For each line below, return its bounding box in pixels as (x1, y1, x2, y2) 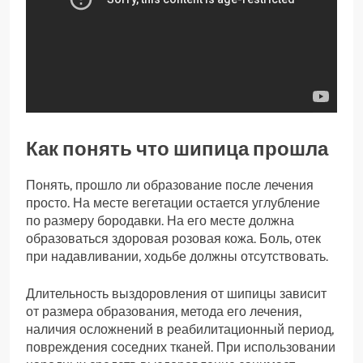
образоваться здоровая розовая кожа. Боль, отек (26, 230, 321, 246)
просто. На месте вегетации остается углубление (26, 194, 320, 211)
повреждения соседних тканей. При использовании (26, 339, 335, 355)
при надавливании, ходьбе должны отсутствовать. (26, 248, 328, 264)
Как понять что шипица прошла (26, 136, 328, 160)
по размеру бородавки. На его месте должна (26, 212, 294, 228)
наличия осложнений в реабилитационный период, (26, 321, 334, 337)
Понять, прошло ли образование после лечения (26, 177, 314, 193)
